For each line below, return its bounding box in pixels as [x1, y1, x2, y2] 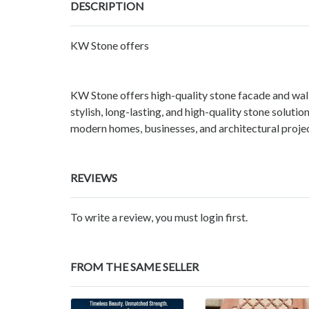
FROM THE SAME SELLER [70, 260, 199, 274]
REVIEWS [70, 171, 117, 185]
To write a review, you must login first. [70, 210, 248, 224]
